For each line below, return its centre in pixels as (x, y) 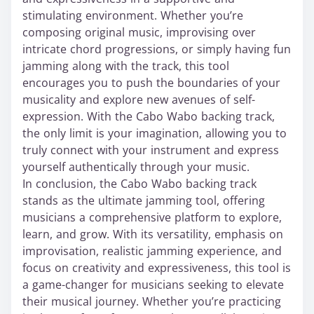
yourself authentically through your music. (136, 167)
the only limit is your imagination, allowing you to (155, 134)
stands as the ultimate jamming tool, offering (144, 201)
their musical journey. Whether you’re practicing (152, 302)
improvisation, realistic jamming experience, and (152, 251)
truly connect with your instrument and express (151, 150)
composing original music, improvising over (139, 33)
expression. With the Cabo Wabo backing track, (149, 117)
